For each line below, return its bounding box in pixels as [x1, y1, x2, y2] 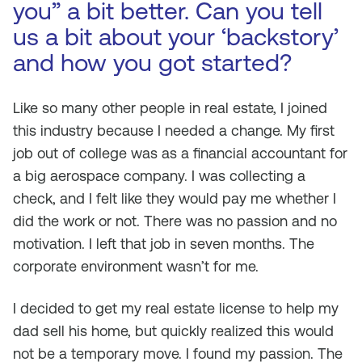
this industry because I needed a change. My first [13, 122, 335, 139]
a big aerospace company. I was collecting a [13, 167, 305, 184]
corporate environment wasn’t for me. [13, 258, 259, 275]
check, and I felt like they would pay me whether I [13, 190, 336, 207]
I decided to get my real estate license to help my [13, 300, 339, 317]
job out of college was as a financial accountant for [13, 145, 347, 162]
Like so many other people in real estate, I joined [13, 99, 327, 116]
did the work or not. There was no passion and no [13, 213, 337, 229]
